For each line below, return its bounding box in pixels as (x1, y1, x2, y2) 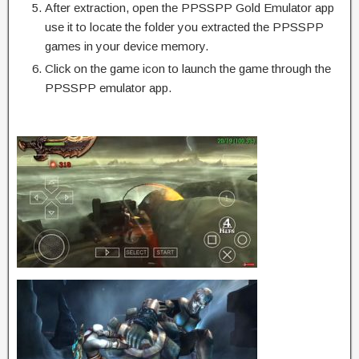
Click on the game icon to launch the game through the (45, 61, 331, 75)
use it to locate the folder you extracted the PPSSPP (45, 19, 324, 34)
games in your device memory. (45, 38, 208, 53)
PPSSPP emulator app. (45, 80, 171, 95)
